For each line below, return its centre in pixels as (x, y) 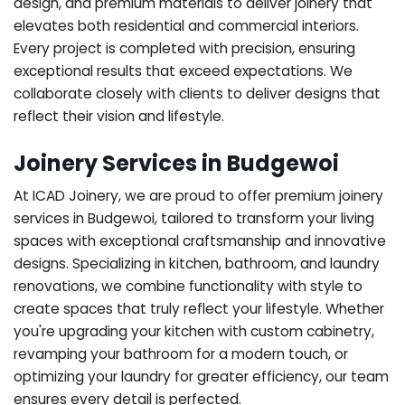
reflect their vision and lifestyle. (119, 116)
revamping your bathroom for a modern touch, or (181, 353)
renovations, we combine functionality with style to (188, 286)
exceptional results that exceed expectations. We (183, 71)
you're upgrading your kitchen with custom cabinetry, (194, 331)
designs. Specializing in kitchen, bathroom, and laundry (197, 263)
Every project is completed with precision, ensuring (184, 48)
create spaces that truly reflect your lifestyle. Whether (199, 308)
